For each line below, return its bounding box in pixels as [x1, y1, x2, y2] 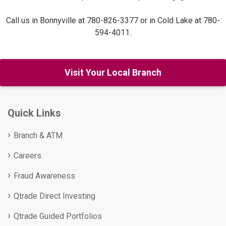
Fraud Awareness [14, 171, 75, 181]
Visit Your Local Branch [65, 67, 161, 78]
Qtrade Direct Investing [14, 191, 95, 201]
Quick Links [8, 107, 61, 120]
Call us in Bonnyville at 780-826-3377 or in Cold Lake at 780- [6, 16, 220, 26]
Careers [14, 151, 41, 161]
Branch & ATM [14, 131, 63, 141]
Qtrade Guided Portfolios [14, 211, 102, 221]
